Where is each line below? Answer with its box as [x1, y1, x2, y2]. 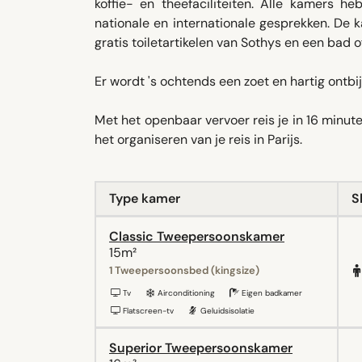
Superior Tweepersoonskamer [109, 339, 293, 356]
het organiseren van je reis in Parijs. [95, 131, 302, 148]
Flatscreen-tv [120, 305, 174, 316]
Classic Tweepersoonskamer [109, 228, 284, 245]
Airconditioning [155, 288, 215, 298]
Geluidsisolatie [198, 305, 255, 316]
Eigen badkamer [239, 288, 302, 298]
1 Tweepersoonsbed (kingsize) [109, 263, 259, 277]
